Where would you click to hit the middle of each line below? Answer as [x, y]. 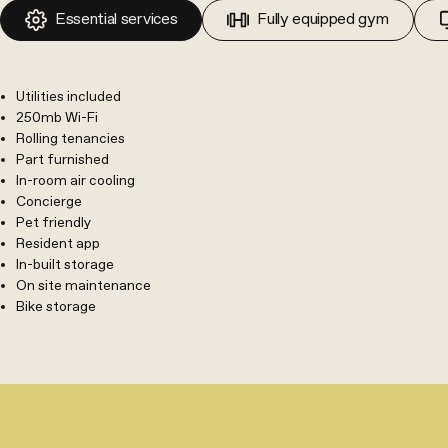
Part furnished [62, 160]
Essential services [116, 20]
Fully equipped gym [323, 20]
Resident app [58, 244]
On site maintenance [83, 286]
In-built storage [65, 265]
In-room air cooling [75, 181]
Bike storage [56, 307]
